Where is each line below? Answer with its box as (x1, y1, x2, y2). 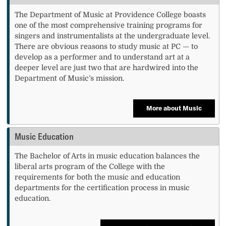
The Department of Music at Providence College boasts (15, 10, 206, 19)
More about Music (146, 104, 202, 112)
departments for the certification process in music (15, 183, 190, 192)
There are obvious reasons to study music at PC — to (15, 42, 198, 50)
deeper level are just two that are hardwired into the (15, 63, 199, 72)
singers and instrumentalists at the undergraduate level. (15, 31, 210, 40)
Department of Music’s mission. (15, 74, 125, 82)
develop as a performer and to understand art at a (15, 52, 190, 61)
